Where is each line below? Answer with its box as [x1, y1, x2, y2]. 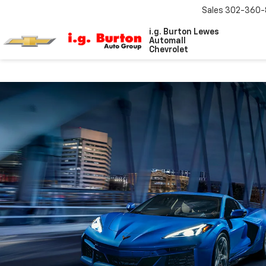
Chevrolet [149, 46, 189, 54]
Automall [149, 37, 186, 45]
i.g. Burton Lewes [149, 28, 220, 36]
